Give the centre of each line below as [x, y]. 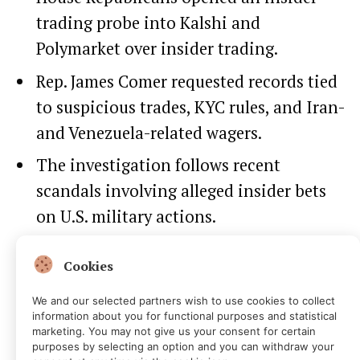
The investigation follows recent [158, 166]
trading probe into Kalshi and [148, 22]
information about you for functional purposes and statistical [184, 316]
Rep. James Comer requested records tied [187, 81]
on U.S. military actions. [126, 217]
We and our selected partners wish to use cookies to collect [184, 301]
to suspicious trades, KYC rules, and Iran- [190, 107]
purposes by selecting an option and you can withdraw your [183, 346]
